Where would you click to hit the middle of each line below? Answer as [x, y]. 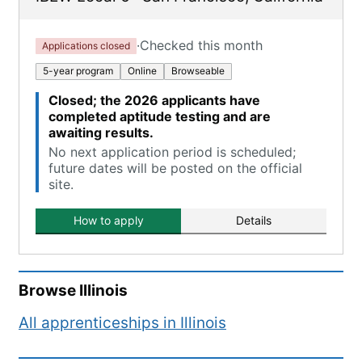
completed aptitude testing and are [160, 116]
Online [142, 71]
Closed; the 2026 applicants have [154, 100]
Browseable [198, 71]
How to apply [108, 220]
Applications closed [86, 45]
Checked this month [201, 45]
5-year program [78, 71]
